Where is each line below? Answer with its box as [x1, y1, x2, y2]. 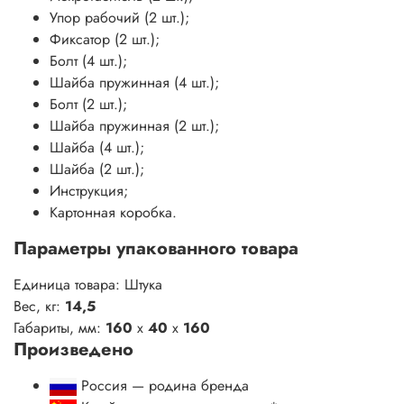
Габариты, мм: [14, 317, 101, 338]
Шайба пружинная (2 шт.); [50, 115, 219, 136]
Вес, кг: [14, 295, 60, 317]
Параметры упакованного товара [14, 234, 298, 262]
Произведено [14, 335, 133, 363]
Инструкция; [50, 179, 128, 201]
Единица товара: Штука [14, 273, 162, 295]
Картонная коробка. [50, 201, 177, 223]
